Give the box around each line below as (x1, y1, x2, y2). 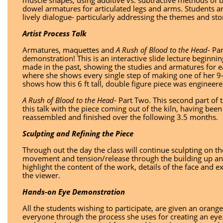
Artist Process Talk (22, 28, 87, 38)
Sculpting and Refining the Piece (22, 128, 133, 138)
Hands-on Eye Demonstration (22, 187, 125, 197)
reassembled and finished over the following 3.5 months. (22, 112, 218, 122)
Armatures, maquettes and (22, 45, 114, 55)
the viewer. (22, 170, 60, 180)
